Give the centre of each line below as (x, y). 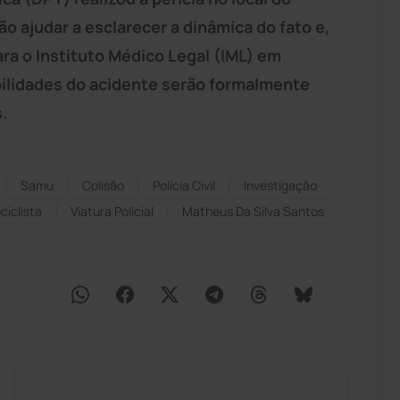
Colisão (103, 185)
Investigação (280, 185)
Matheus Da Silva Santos (253, 211)
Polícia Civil (184, 185)
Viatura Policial (112, 211)
